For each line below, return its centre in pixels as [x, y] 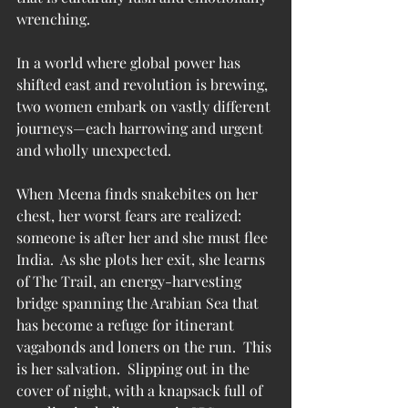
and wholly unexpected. [94, 149]
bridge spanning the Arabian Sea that [139, 302]
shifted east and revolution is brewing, [144, 84]
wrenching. [53, 18]
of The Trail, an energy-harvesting [131, 280]
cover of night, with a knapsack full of [141, 390]
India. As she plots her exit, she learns [143, 259]
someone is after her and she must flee [144, 237]
